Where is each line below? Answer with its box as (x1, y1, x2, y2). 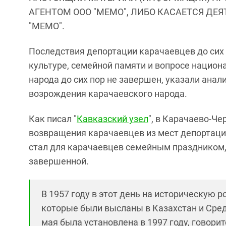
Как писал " (29, 114, 77, 125)
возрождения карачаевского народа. (29, 88, 187, 99)
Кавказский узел (77, 114, 148, 125)
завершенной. (29, 156, 89, 167)
